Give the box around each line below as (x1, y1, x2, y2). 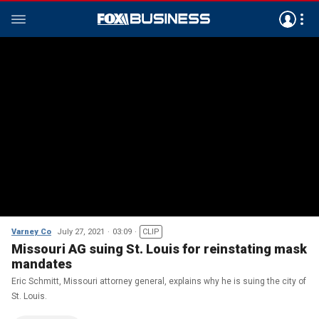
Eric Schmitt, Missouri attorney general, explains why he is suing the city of (11, 276, 306, 286)
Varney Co (11, 227, 51, 236)
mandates (11, 256, 72, 271)
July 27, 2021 (57, 227, 105, 236)
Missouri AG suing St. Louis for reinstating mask (11, 241, 307, 256)
